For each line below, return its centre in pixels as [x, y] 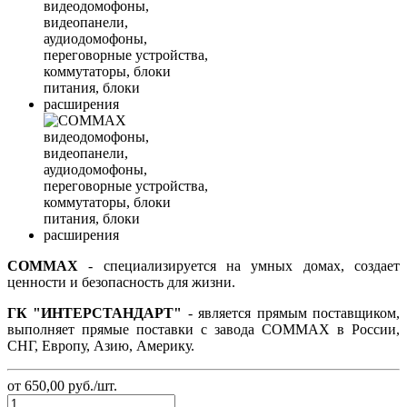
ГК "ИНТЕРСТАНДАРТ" [95, 313]
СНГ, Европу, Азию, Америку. [101, 345]
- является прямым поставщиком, [291, 313]
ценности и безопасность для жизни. [121, 282]
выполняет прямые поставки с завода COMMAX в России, [203, 329]
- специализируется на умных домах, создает [239, 265]
